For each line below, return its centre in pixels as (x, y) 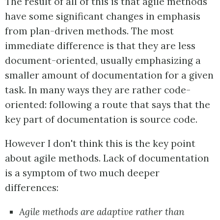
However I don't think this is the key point (100, 143)
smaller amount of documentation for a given (109, 75)
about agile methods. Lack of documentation (107, 158)
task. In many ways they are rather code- (98, 90)
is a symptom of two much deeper (82, 173)
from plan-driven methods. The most (89, 31)
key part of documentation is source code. (101, 119)
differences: (32, 187)
